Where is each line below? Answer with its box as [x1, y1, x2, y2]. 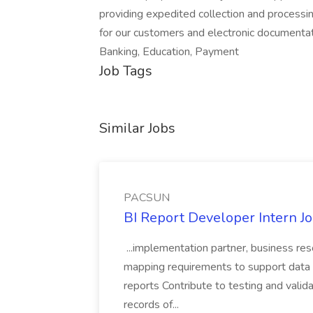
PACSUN [124, 190, 170, 205]
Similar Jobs [99, 119, 175, 138]
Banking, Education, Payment [99, 44, 239, 59]
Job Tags [99, 61, 152, 80]
